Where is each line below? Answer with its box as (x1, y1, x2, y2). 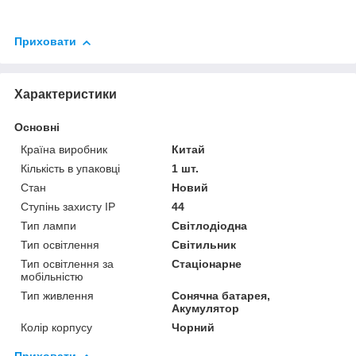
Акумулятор (172, 301, 240, 315)
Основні (14, 120, 60, 133)
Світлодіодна (172, 219, 248, 232)
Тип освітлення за (21, 257, 114, 270)
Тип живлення (21, 288, 94, 302)
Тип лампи (21, 219, 76, 232)
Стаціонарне (172, 257, 242, 270)
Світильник (172, 238, 237, 251)
